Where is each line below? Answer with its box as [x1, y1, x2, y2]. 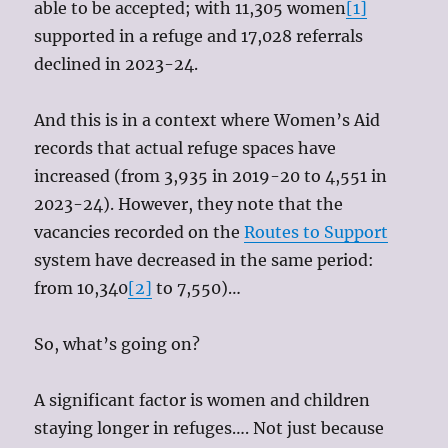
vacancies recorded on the [34, 222, 245, 243]
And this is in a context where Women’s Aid [34, 110, 381, 131]
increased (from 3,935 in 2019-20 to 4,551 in [34, 166, 388, 187]
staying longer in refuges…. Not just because [34, 418, 385, 439]
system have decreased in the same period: [34, 250, 375, 271]
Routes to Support [244, 222, 389, 243]
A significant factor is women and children [34, 390, 371, 411]
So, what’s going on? [34, 334, 201, 355]
